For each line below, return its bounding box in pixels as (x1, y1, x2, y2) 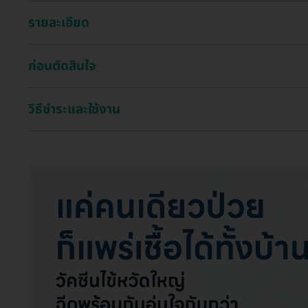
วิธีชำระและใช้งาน (28, 99, 120, 119)
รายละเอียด (28, 12, 89, 32)
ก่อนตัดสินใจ (28, 56, 96, 76)
